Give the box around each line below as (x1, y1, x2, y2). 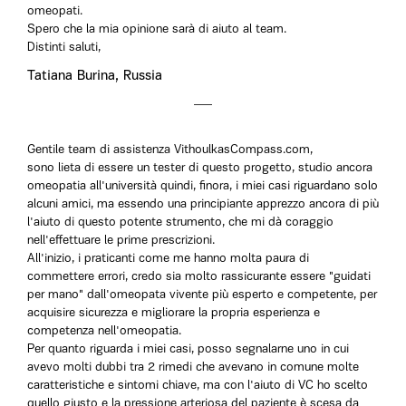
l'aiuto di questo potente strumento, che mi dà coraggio (27, 216, 333, 229)
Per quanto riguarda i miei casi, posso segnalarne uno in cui (27, 343, 349, 356)
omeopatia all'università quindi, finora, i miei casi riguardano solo (27, 179, 378, 193)
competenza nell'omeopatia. (27, 324, 181, 338)
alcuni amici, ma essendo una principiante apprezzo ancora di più (27, 198, 379, 211)
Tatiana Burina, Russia (27, 69, 162, 83)
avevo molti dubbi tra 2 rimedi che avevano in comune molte (27, 361, 359, 374)
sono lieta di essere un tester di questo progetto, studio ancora (27, 161, 372, 175)
